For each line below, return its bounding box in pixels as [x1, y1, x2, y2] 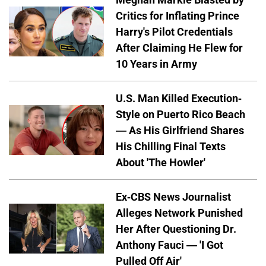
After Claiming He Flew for [116, 41, 243, 54]
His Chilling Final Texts [116, 140, 226, 153]
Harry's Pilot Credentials [116, 25, 233, 38]
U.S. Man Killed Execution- [116, 91, 242, 104]
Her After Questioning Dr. [116, 222, 236, 235]
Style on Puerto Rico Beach [116, 107, 245, 121]
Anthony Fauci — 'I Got [116, 238, 223, 251]
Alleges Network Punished [116, 206, 243, 219]
